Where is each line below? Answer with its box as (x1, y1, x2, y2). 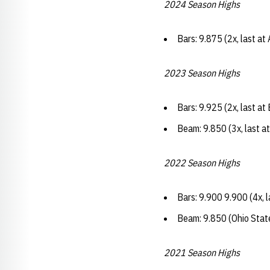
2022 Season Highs (164, 157, 242, 169)
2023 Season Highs (164, 67, 240, 79)
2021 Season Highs (164, 246, 242, 259)
